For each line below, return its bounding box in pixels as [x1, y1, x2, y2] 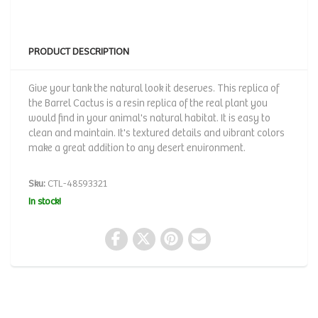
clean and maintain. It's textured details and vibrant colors [28, 127, 285, 139]
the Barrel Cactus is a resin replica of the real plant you [28, 97, 268, 109]
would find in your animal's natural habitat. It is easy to [28, 112, 270, 124]
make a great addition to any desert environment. [28, 142, 246, 154]
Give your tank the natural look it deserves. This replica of [28, 82, 279, 94]
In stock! [28, 196, 61, 207]
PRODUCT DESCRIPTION [28, 46, 129, 57]
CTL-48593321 [45, 178, 107, 190]
